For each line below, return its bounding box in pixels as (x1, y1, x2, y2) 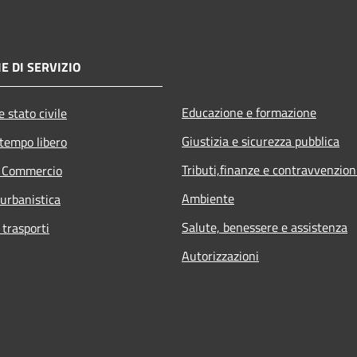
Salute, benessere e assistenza (182, 217, 347, 237)
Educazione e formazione (182, 102, 316, 122)
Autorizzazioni (182, 245, 259, 265)
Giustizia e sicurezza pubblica (182, 131, 339, 151)
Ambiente (182, 188, 234, 208)
